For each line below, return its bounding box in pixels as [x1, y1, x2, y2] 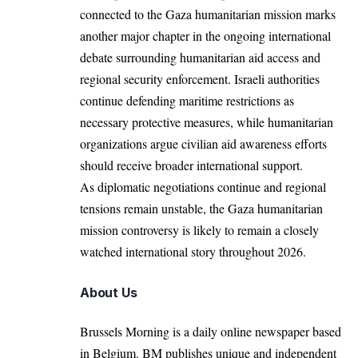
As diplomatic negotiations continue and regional [80, 177, 326, 195]
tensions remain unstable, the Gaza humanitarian [80, 199, 323, 217]
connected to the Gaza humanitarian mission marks [80, 5, 336, 22]
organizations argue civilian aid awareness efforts [80, 134, 327, 152]
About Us [80, 284, 137, 300]
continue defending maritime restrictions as [80, 91, 294, 109]
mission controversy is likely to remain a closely [80, 221, 319, 238]
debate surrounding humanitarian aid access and [80, 48, 320, 66]
